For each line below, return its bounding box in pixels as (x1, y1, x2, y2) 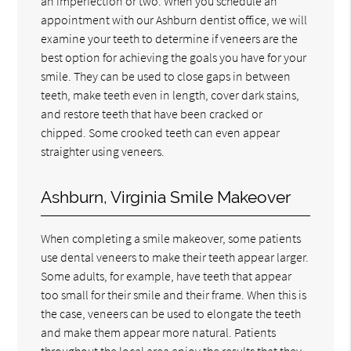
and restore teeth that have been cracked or (41, 105, 263, 121)
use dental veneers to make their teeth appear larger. (41, 248, 309, 265)
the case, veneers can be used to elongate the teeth (41, 305, 302, 321)
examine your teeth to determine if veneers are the (41, 30, 299, 46)
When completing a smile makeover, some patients (41, 230, 302, 246)
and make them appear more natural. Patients (41, 324, 277, 340)
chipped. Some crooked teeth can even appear (41, 124, 280, 140)
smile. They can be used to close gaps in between (41, 67, 291, 84)
